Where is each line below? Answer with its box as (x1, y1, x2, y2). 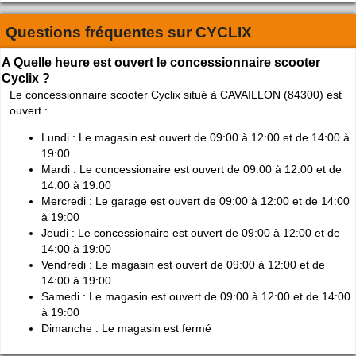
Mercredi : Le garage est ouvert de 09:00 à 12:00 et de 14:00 (41, 195, 350, 208)
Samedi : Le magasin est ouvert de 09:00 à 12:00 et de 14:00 (41, 290, 350, 304)
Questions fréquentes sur (6, 23, 195, 41)
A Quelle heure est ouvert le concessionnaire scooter (2, 55, 320, 69)
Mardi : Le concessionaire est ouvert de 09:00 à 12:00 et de (41, 163, 342, 176)
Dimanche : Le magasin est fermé (41, 322, 211, 335)
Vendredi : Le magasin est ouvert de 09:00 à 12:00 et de (41, 258, 325, 272)
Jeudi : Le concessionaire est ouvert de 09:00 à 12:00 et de (41, 226, 340, 240)
